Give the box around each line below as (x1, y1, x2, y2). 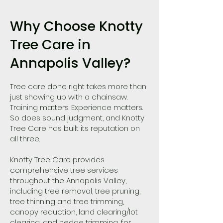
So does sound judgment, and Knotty (10, 112, 144, 123)
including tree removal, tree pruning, (10, 186, 140, 196)
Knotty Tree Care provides (10, 154, 105, 165)
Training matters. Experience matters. (10, 102, 143, 112)
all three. (10, 133, 42, 144)
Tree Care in (10, 35, 91, 54)
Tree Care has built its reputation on (10, 123, 140, 133)
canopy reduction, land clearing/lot (10, 207, 138, 217)
